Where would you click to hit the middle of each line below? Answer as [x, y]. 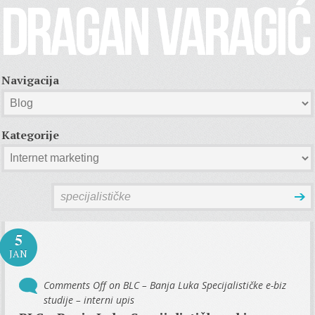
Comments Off [75, 285]
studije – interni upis [89, 300]
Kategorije [31, 135]
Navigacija [31, 80]
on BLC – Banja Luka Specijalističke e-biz [197, 285]
